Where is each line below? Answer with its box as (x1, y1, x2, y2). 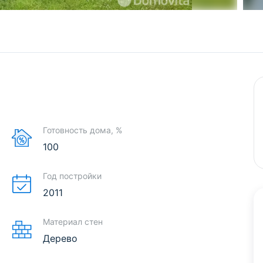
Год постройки (43, 170, 102, 181)
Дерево (43, 232, 77, 244)
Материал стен (43, 216, 103, 227)
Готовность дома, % (43, 124, 122, 135)
